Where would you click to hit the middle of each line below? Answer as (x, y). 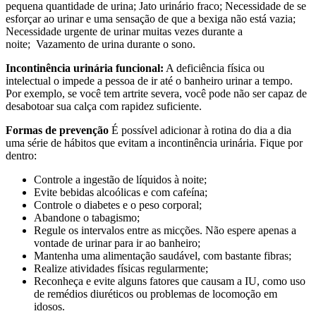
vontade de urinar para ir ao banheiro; (117, 243)
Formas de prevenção (57, 130)
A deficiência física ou (214, 68)
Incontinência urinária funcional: (85, 68)
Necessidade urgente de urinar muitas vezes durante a (124, 31)
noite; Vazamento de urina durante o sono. (101, 44)
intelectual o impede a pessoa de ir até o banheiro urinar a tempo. (149, 80)
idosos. (49, 306)
